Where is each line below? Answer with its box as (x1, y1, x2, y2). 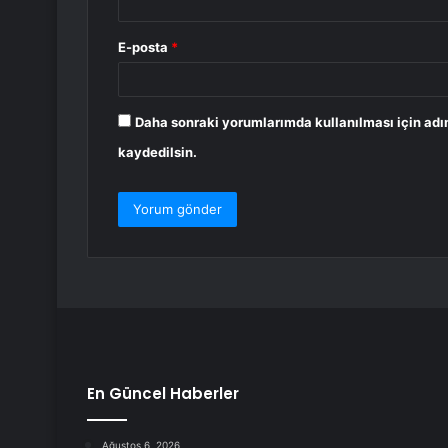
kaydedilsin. (118, 144, 197, 161)
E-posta (118, 39, 171, 56)
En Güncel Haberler (87, 383, 239, 405)
